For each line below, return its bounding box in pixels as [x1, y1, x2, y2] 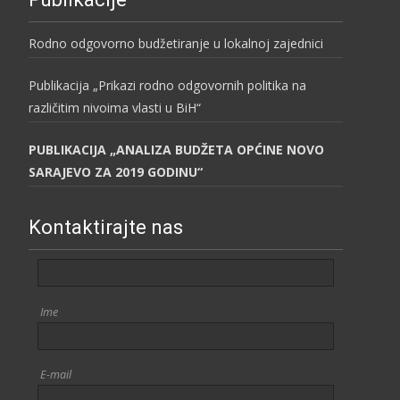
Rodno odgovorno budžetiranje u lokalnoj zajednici [29, 35, 323, 52]
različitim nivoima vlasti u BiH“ [29, 99, 201, 116]
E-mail [39, 367, 71, 383]
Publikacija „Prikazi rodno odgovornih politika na [29, 77, 306, 94]
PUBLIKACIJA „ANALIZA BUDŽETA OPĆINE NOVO [29, 141, 324, 158]
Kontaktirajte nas [29, 216, 183, 238]
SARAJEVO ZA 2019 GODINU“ [29, 163, 203, 180]
